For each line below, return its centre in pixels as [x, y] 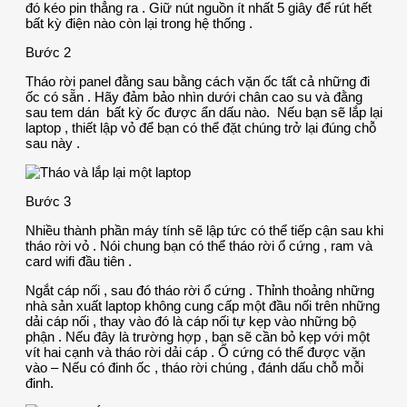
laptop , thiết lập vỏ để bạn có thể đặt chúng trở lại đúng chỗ [201, 127]
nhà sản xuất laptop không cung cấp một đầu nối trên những [203, 305]
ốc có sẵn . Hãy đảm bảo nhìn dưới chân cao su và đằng [194, 96]
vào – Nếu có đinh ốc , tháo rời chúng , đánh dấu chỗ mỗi [194, 367]
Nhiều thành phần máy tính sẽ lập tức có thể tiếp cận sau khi [204, 230]
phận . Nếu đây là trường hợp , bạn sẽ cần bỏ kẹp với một [198, 336]
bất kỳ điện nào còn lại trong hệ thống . [139, 23]
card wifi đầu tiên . [79, 261]
